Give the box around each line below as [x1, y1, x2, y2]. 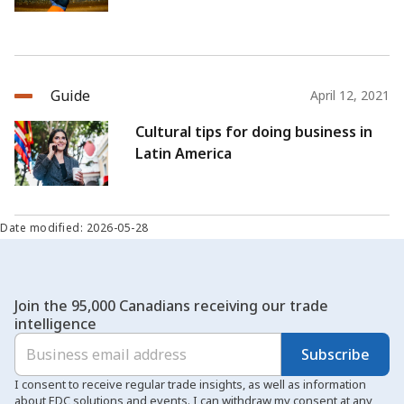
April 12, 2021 [310, 87, 390, 105]
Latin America [135, 143, 232, 164]
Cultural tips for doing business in [135, 122, 372, 142]
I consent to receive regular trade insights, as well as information [14, 376, 366, 393]
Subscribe [301, 344, 370, 364]
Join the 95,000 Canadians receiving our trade [14, 296, 328, 317]
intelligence [14, 314, 96, 335]
